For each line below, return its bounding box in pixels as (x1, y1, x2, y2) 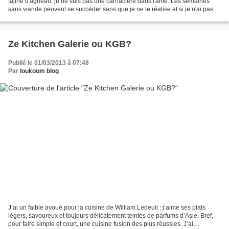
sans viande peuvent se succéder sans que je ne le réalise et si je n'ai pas (8, 5, 213, 13)
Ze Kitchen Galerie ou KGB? (8, 38, 131, 49)
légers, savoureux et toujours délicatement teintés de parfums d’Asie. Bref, (8, 212, 213, 220)
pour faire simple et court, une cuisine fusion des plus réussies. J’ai (8, 220, 193, 228)
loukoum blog (20, 67, 59, 75)
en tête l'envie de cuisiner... (8, 13, 83, 21)
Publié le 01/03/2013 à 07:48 (8, 59, 89, 66)
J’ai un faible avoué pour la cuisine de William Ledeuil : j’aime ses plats (8, 204, 205, 212)
